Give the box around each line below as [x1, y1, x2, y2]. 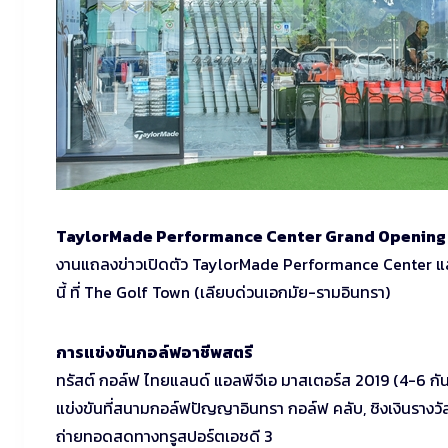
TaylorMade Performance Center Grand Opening [56, 224, 446, 248]
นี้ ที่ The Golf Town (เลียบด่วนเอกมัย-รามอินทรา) [56, 280, 390, 304]
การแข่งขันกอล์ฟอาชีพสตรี [56, 340, 253, 364]
